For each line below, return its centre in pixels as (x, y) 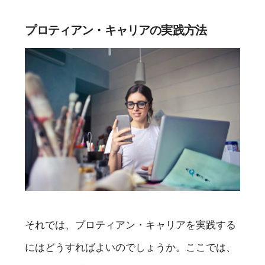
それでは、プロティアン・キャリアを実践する (131, 224)
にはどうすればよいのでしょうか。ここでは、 (131, 247)
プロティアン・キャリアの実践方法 (116, 30)
